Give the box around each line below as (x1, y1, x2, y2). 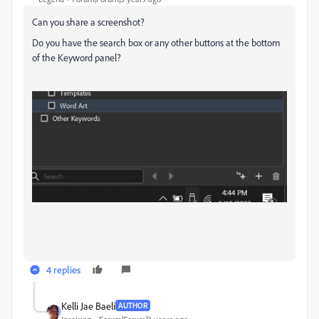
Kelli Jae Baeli (61, 299, 115, 312)
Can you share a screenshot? (32, 16, 145, 28)
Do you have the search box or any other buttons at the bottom (32, 36, 281, 48)
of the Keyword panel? (32, 51, 121, 63)
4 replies (46, 263, 80, 276)
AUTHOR (118, 300, 147, 311)
